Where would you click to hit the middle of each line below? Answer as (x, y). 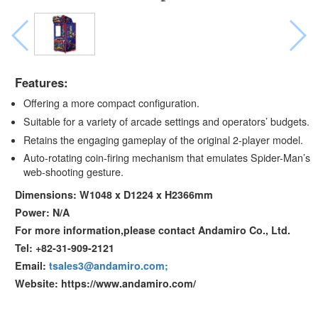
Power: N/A (42, 212)
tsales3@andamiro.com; (108, 265)
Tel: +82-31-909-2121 (64, 247)
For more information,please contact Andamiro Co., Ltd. (152, 230)
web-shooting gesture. (73, 172)
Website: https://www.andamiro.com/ (105, 283)
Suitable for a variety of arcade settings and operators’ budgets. (166, 121)
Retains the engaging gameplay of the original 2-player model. (163, 139)
